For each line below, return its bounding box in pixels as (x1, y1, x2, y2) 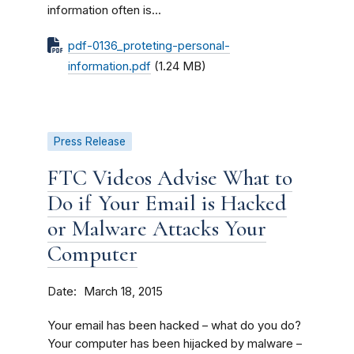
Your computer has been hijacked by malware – (47, 337, 302, 351)
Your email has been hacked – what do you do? (47, 318, 301, 333)
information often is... (47, 3, 161, 17)
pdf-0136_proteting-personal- (68, 39, 230, 53)
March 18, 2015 (84, 284, 163, 299)
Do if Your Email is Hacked (47, 190, 287, 217)
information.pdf (68, 59, 151, 73)
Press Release (54, 135, 126, 148)
